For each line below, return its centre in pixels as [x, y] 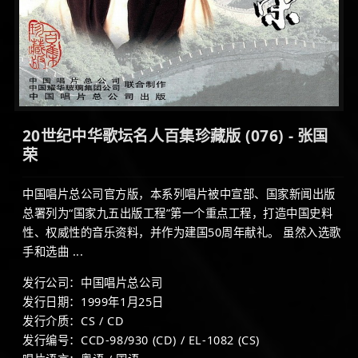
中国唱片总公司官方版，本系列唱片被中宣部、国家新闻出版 [179, 193]
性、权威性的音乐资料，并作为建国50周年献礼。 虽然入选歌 [182, 232]
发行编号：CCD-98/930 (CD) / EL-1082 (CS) [141, 340]
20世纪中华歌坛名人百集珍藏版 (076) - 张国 [175, 135]
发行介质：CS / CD [74, 320]
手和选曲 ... [53, 251]
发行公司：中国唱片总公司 [93, 282]
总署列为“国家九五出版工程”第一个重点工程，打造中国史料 [177, 213]
